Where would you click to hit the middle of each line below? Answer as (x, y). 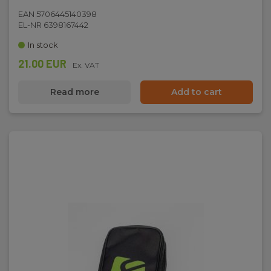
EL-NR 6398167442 (53, 25)
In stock (43, 45)
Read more (74, 92)
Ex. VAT (86, 65)
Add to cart (197, 92)
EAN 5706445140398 (57, 14)
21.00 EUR (42, 64)
